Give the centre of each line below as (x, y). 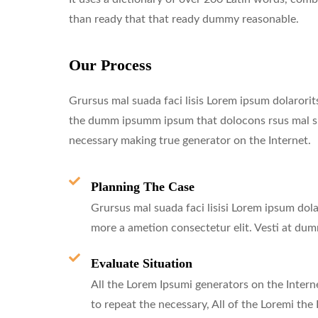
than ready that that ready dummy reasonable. (184, 19)
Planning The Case (143, 186)
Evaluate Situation (142, 263)
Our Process (110, 65)
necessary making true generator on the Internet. (190, 140)
